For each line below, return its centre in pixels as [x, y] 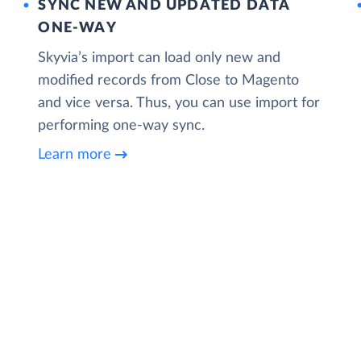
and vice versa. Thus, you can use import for [179, 103]
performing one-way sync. [122, 125]
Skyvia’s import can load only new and [160, 58]
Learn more [75, 155]
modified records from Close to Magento [169, 80]
